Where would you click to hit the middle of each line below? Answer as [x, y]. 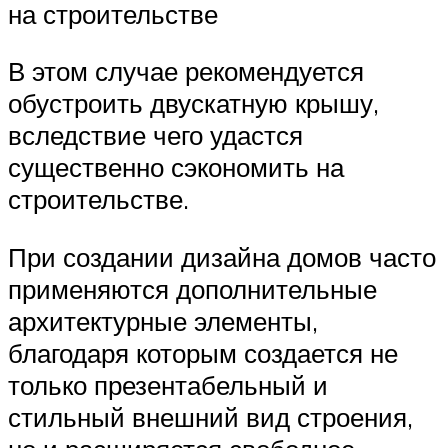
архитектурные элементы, [163, 320]
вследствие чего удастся [155, 135]
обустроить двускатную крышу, [193, 103]
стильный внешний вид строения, [210, 416]
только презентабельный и [168, 384]
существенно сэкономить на [176, 167]
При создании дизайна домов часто [222, 256]
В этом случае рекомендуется [186, 71]
